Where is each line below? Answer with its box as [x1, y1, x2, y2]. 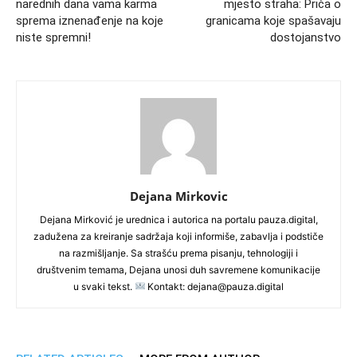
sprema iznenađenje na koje [16, 13, 163, 28]
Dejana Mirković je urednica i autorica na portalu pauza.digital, [39, 213, 318, 226]
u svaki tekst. [73, 280, 135, 292]
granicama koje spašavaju [206, 13, 341, 28]
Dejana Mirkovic [129, 187, 228, 204]
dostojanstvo [270, 29, 341, 45]
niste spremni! [16, 29, 91, 45]
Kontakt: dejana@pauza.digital [145, 280, 284, 292]
